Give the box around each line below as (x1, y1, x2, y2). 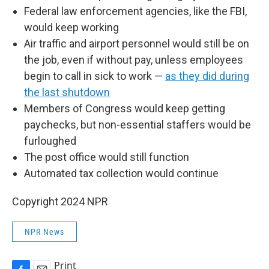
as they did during (165, 70, 249, 82)
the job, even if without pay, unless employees (24, 53, 243, 66)
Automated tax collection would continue (24, 167, 219, 180)
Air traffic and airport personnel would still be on (24, 37, 249, 50)
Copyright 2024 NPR (12, 195, 108, 208)
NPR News (25, 227, 64, 237)
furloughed (24, 134, 76, 147)
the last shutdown (24, 86, 110, 98)
